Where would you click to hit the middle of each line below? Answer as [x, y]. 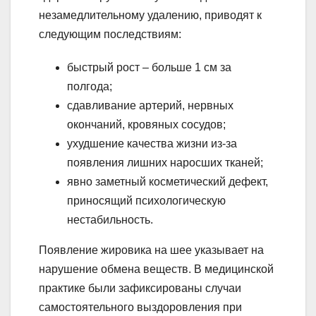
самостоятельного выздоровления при [140, 308]
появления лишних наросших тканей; [165, 163]
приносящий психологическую [146, 201]
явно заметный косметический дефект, [168, 182]
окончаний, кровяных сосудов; [146, 125]
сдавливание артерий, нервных [150, 106]
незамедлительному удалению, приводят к [150, 16]
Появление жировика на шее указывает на [151, 250]
